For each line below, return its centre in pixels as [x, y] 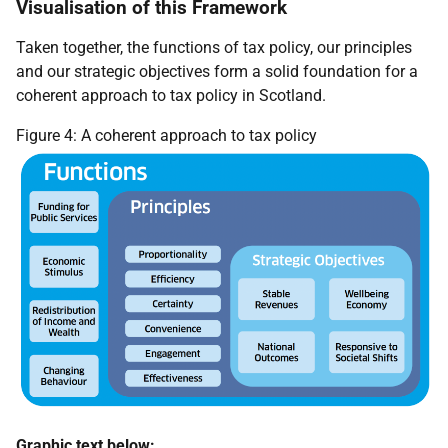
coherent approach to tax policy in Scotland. [171, 95]
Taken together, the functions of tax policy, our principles [214, 47]
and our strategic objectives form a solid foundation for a [217, 71]
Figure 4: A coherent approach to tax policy [166, 135]
